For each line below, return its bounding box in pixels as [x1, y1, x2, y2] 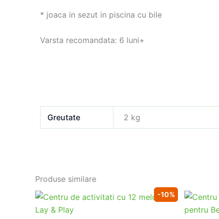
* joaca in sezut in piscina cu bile [40, 10, 162, 20]
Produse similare [35, 174, 96, 184]
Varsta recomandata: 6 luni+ [40, 35, 145, 45]
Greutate [47, 112, 81, 123]
